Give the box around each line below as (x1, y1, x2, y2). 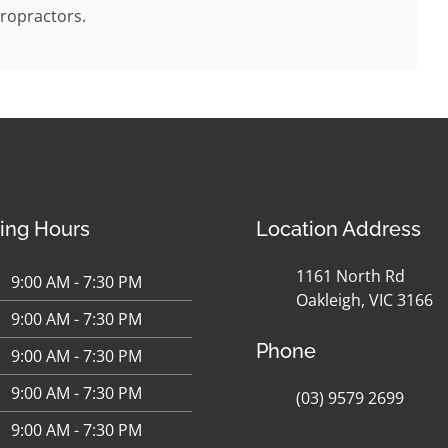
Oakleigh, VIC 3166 (296, 289, 433, 311)
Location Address (256, 217, 421, 241)
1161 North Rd (296, 265, 405, 287)
